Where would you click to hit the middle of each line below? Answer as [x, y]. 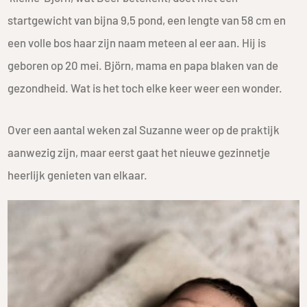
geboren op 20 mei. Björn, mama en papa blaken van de [143, 65]
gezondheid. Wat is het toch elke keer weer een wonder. [145, 87]
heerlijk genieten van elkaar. [78, 174]
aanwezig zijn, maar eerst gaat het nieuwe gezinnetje [139, 152]
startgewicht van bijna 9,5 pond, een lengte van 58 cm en [147, 20]
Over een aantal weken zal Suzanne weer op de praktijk [144, 129]
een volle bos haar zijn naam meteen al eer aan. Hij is [137, 42]
